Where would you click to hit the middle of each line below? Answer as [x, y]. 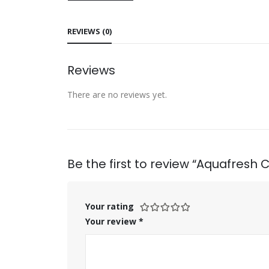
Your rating [110, 206]
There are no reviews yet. [117, 94]
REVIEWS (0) [89, 31]
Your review [112, 221]
